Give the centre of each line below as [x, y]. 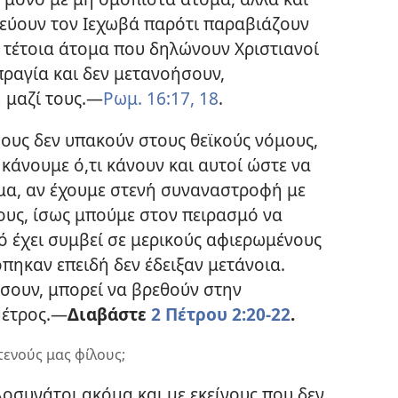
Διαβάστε [109, 314]
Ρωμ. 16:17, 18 [161, 98]
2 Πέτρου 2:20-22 [221, 314]
